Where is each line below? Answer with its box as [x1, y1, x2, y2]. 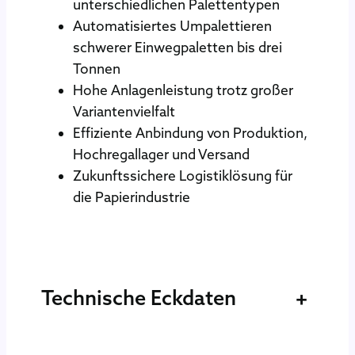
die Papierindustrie [73, 188, 190, 206]
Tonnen [73, 59, 120, 78]
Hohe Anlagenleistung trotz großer [73, 81, 293, 99]
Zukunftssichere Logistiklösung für [73, 166, 292, 185]
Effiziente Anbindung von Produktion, [73, 124, 307, 142]
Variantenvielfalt [73, 102, 175, 120]
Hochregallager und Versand [73, 145, 250, 163]
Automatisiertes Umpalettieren [73, 17, 272, 35]
